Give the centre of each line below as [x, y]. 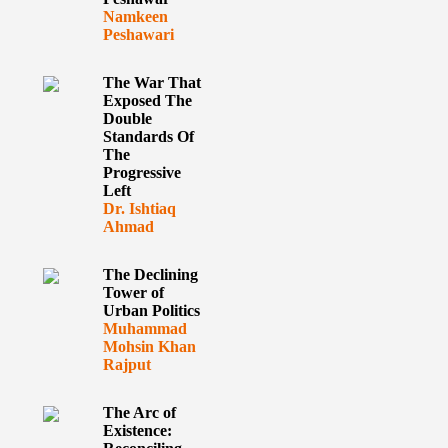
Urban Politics [151, 310]
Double [127, 118]
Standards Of [148, 136]
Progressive [141, 172]
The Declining [150, 274]
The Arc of [139, 412]
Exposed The [147, 100]
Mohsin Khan [149, 346]
